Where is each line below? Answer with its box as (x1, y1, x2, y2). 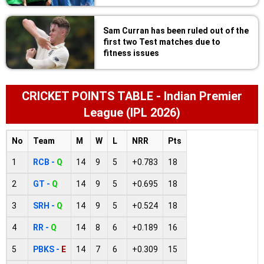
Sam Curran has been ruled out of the (103, 25, 249, 35)
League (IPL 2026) (84, 105, 180, 120)
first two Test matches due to (103, 37, 220, 47)
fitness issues (103, 48, 159, 58)
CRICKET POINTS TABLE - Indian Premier (22, 88, 242, 103)
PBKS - (33, 244, 61, 254)
